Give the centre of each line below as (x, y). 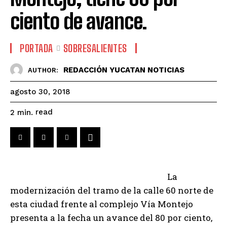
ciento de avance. (78, 22)
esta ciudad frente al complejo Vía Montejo (102, 204)
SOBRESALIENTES (95, 48)
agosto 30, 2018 (40, 92)
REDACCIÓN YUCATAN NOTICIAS (124, 70)
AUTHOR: (43, 70)
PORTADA (36, 48)
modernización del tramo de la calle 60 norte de (112, 191)
